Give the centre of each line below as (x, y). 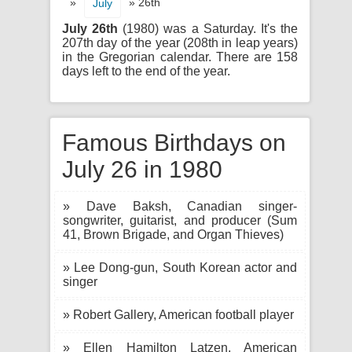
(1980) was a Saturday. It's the (208, 29)
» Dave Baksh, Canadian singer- (180, 206)
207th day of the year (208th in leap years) (180, 43)
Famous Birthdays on (174, 143)
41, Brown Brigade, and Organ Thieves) (173, 235)
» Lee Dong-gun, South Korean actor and (180, 268)
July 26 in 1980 (142, 169)
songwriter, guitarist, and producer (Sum (180, 220)
